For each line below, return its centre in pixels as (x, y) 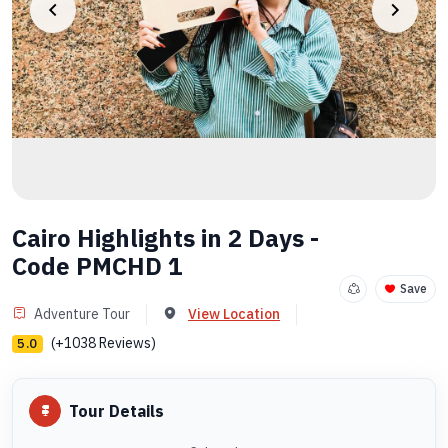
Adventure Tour (82, 314)
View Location (234, 314)
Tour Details (116, 410)
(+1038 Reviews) (103, 343)
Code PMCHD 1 (97, 266)
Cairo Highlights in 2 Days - (165, 238)
